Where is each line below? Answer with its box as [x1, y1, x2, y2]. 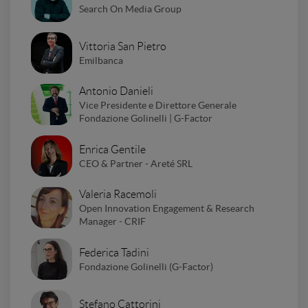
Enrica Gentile [79, 143, 146, 155]
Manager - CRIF [79, 216, 146, 228]
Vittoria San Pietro [79, 40, 166, 52]
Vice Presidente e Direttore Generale [79, 100, 236, 111]
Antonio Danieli [79, 85, 153, 98]
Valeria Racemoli [79, 188, 157, 201]
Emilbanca [79, 54, 123, 66]
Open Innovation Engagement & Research [79, 203, 254, 214]
